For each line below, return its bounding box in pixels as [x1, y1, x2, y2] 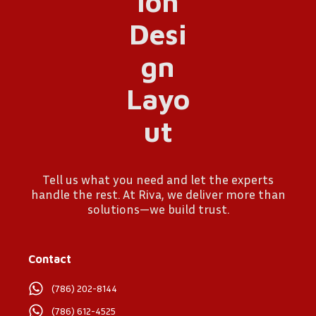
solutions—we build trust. [87, 201, 229, 217]
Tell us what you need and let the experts [42, 171, 274, 188]
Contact [28, 253, 71, 266]
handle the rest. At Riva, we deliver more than [30, 186, 286, 202]
